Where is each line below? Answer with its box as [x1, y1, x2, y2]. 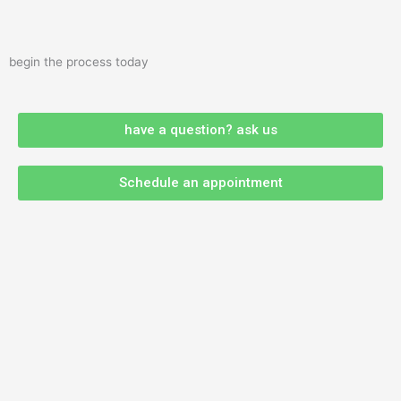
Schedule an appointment [118, 175, 283, 192]
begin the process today [9, 55, 149, 70]
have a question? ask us [124, 122, 277, 139]
